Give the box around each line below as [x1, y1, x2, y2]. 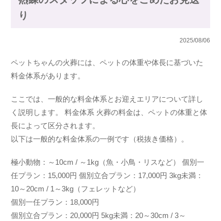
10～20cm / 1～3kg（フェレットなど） [11, 184, 141, 193]
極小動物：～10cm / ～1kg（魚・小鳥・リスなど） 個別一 [11, 158, 205, 166]
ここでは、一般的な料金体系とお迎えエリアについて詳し [11, 95, 204, 103]
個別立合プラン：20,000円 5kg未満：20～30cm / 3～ [11, 211, 186, 220]
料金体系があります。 [11, 72, 85, 80]
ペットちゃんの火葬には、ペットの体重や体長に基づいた [11, 58, 204, 67]
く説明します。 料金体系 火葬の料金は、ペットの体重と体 [11, 108, 208, 116]
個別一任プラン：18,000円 [11, 198, 100, 206]
